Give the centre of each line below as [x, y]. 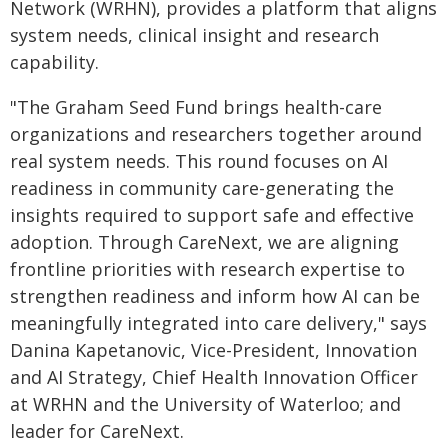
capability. [54, 62]
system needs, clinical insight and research [194, 35]
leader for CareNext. [97, 431]
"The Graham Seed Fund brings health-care [196, 107]
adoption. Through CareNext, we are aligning [204, 242]
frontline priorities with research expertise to [207, 269]
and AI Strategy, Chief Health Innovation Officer [214, 377]
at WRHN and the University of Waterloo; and [205, 404]
